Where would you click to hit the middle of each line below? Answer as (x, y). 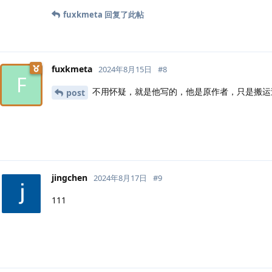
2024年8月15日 (125, 69)
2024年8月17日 (120, 178)
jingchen (70, 177)
